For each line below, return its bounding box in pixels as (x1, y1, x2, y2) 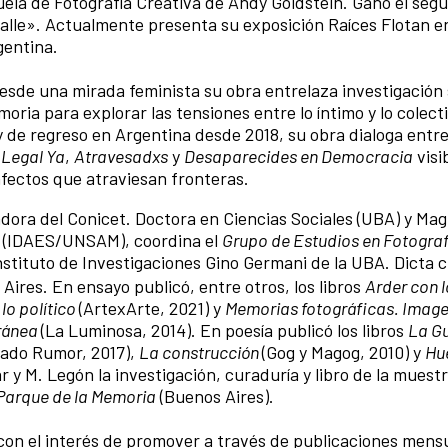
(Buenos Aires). (156, 384, 278, 407)
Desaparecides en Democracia (184, 145, 413, 168)
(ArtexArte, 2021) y (79, 296, 225, 319)
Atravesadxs (74, 145, 168, 168)
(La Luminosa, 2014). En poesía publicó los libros (41, 318, 408, 341)
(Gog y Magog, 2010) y (262, 340, 425, 363)
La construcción (139, 340, 262, 363)
